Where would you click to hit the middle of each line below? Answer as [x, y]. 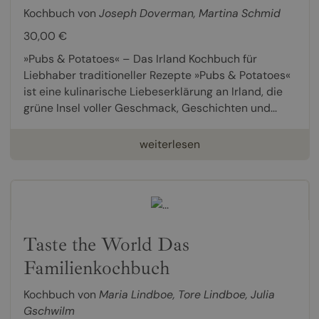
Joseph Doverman [146, 14]
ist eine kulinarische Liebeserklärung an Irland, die [153, 92]
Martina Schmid [239, 14]
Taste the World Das [106, 244]
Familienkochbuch [96, 267]
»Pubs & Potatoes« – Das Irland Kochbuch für [140, 59]
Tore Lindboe [211, 294]
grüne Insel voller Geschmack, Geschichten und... [150, 108]
